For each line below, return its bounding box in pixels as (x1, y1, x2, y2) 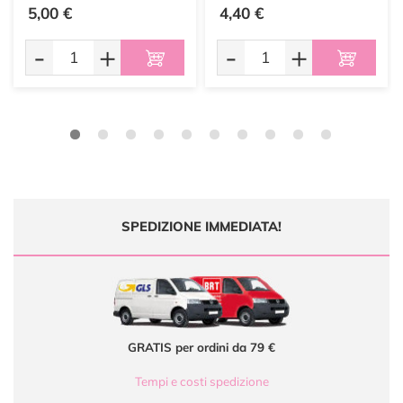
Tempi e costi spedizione (134, 374, 269, 390)
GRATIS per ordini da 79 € (128, 340, 275, 355)
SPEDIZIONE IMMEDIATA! (121, 218, 282, 236)
